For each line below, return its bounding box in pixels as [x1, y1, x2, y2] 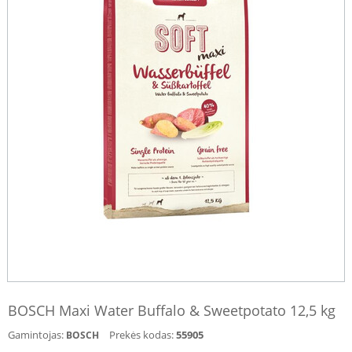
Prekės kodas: [109, 328, 174, 342]
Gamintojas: [8, 328, 64, 342]
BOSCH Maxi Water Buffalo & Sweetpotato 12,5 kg [8, 301, 335, 320]
